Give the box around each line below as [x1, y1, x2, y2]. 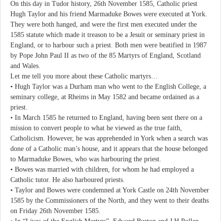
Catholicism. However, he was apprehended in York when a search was [10, 134, 208, 142]
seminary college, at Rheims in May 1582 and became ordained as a [10, 93, 199, 101]
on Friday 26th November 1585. [10, 207, 101, 215]
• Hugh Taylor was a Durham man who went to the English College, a [10, 82, 206, 90]
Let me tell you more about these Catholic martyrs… [10, 72, 158, 80]
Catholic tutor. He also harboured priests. [10, 176, 125, 184]
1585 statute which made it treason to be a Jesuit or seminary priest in [10, 31, 205, 38]
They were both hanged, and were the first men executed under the [10, 20, 197, 28]
